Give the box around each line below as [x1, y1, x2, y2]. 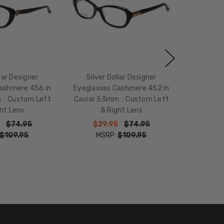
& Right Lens [100, 105, 142, 114]
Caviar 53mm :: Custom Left [73, 94, 169, 103]
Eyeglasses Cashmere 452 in [73, 83, 169, 92]
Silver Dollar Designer [86, 72, 156, 81]
